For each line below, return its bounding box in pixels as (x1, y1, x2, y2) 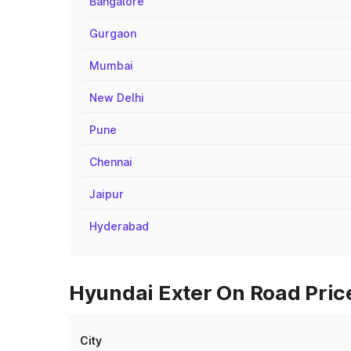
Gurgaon (89, 27, 136, 40)
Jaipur (89, 187, 124, 201)
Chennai (89, 155, 132, 168)
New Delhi (89, 91, 144, 104)
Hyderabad (89, 219, 149, 233)
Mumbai (89, 59, 133, 72)
